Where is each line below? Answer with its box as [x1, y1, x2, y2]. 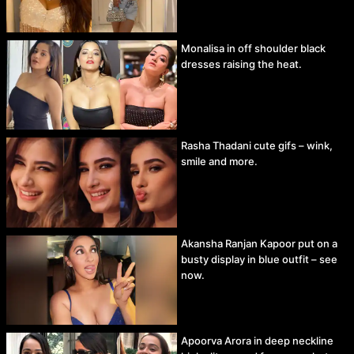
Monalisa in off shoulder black [181, 41, 326, 55]
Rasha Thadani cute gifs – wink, [181, 139, 333, 153]
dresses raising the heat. [181, 57, 302, 70]
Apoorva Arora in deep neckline [181, 333, 333, 347]
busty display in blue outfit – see [181, 252, 337, 265]
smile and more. [181, 155, 258, 168]
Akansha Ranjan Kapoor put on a [181, 236, 337, 250]
